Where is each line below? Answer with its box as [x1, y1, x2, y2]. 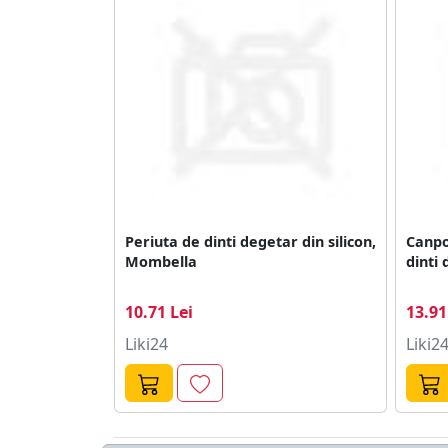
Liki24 [125, 332, 168, 355]
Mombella [125, 251, 197, 271]
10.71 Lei [125, 300, 193, 323]
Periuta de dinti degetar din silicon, [125, 231, 376, 251]
